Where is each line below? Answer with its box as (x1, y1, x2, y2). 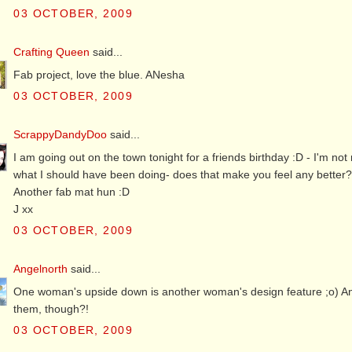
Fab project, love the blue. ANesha (13, 68, 185, 81)
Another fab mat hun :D (13, 185, 130, 198)
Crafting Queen (13, 45, 90, 58)
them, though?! (13, 302, 90, 315)
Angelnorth (13, 262, 68, 275)
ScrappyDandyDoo (13, 127, 108, 141)
